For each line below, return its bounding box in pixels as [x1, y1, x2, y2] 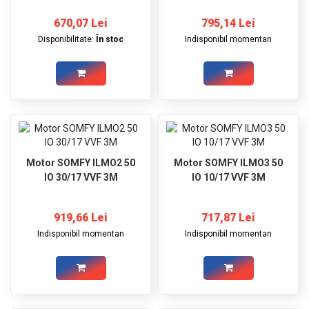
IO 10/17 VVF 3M [191, 171, 266, 183]
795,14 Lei [201, 16, 255, 30]
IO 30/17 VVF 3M [43, 171, 118, 183]
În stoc [96, 34, 123, 44]
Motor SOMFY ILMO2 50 [26, 157, 135, 168]
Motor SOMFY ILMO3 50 [174, 157, 283, 168]
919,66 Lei [54, 210, 108, 224]
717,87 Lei [201, 210, 255, 224]
